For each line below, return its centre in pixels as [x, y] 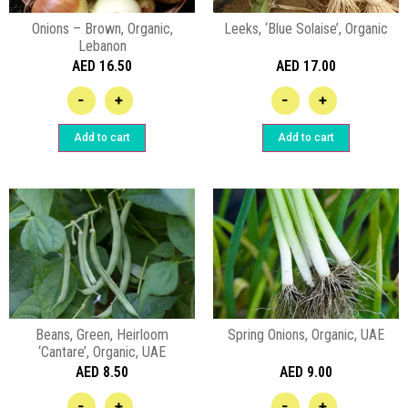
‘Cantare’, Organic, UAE [102, 352]
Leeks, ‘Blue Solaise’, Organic [306, 28]
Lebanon [102, 46]
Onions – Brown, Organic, [102, 28]
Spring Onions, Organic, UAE [306, 335]
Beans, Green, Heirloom [102, 335]
